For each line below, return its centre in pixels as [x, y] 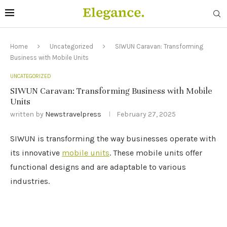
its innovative [36, 153]
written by [28, 114]
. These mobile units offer [156, 153]
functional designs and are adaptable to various [98, 167]
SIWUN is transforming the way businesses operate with [113, 139]
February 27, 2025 [146, 114]
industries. [30, 181]
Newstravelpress [73, 114]
